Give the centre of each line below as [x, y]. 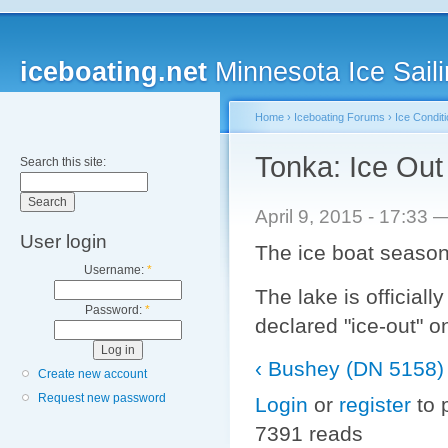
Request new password [102, 398]
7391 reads [309, 434]
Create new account [92, 374]
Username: [115, 270]
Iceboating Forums [339, 117]
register [375, 405]
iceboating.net [113, 72]
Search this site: [63, 162]
